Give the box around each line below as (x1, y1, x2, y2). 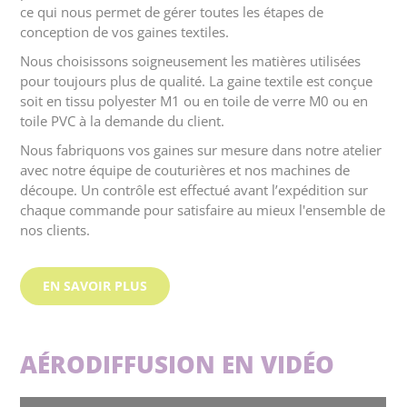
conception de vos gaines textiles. (20, 23, 230, 42)
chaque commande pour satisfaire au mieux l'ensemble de (20, 201, 386, 220)
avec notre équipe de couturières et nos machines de (20, 161, 351, 180)
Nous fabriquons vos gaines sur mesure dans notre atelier (20, 141, 382, 160)
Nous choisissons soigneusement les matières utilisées (20, 52, 362, 71)
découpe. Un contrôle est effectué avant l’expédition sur (20, 181, 369, 200)
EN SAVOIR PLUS (43, 277, 148, 295)
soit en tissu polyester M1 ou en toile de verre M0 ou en (20, 92, 369, 111)
